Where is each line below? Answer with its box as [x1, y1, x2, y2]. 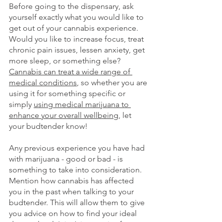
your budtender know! [9, 121, 88, 131]
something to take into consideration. [9, 165, 144, 174]
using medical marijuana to [34, 99, 131, 109]
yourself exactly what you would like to [9, 12, 146, 22]
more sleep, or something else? [9, 55, 122, 65]
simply [9, 99, 32, 109]
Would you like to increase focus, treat [9, 34, 146, 44]
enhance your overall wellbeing [9, 110, 118, 120]
